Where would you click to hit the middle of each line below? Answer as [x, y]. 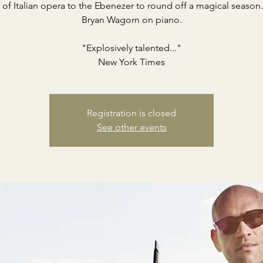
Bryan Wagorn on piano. [131, 20]
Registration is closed [131, 113]
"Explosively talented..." [131, 48]
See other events [131, 127]
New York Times [131, 62]
